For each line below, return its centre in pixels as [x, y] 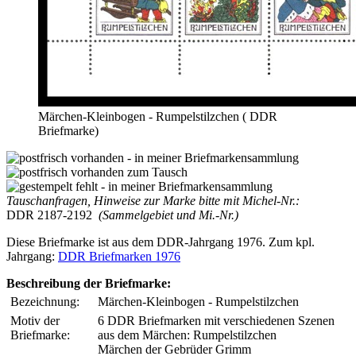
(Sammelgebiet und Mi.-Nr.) [165, 215]
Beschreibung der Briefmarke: [89, 283]
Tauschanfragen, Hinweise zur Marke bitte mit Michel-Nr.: [153, 200]
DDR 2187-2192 [49, 215]
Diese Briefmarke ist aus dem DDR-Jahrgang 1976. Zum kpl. [161, 242]
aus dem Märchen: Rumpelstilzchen [187, 335]
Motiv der [35, 320]
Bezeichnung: [45, 301]
